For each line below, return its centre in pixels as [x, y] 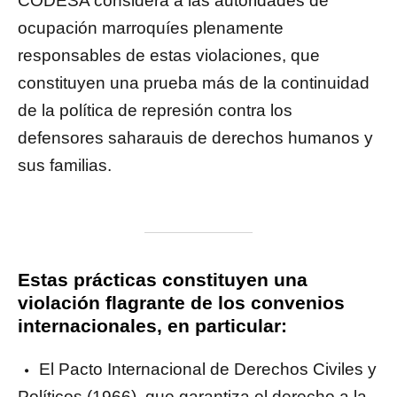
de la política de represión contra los [155, 111]
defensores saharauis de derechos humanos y [195, 138]
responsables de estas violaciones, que [169, 56]
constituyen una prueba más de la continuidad [194, 83]
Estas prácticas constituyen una [163, 280]
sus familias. [65, 166]
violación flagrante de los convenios [181, 303]
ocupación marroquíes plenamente [151, 28]
